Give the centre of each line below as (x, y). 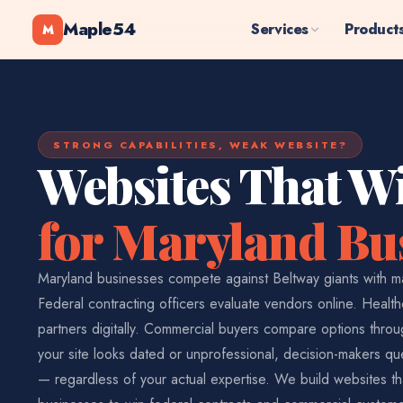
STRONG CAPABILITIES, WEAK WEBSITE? (200, 145)
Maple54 (99, 29)
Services (280, 29)
